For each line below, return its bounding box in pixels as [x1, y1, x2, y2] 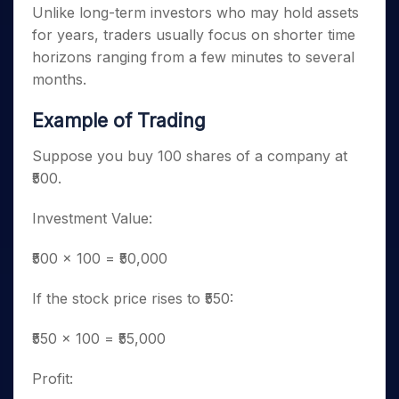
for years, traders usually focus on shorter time [32, 26, 355, 44]
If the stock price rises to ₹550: [32, 289, 233, 307]
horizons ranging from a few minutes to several [32, 48, 354, 66]
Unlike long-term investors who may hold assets [32, 4, 359, 21]
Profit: [32, 370, 73, 387]
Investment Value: [32, 209, 152, 227]
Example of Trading [32, 110, 206, 132]
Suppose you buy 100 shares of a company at [32, 147, 347, 165]
